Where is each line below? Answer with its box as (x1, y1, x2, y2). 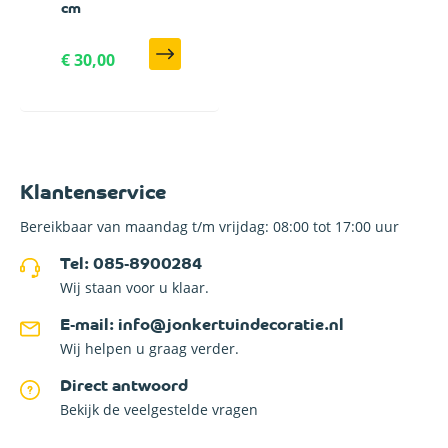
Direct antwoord (60, 379, 188, 395)
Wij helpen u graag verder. (60, 339, 239, 358)
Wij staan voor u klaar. (60, 278, 209, 297)
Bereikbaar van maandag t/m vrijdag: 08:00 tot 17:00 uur (20, 217, 399, 236)
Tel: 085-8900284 (60, 257, 202, 273)
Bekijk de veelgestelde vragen (60, 400, 258, 419)
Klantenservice (20, 184, 166, 204)
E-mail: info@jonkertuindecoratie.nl (60, 318, 344, 334)
